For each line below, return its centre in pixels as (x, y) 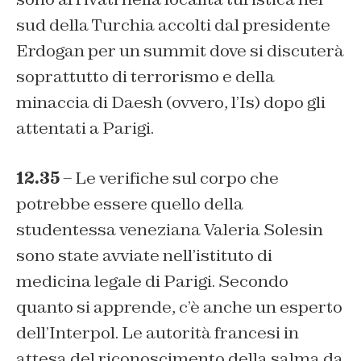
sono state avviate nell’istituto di (144, 256)
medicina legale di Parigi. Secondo (152, 282)
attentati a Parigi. (85, 129)
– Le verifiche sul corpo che (169, 178)
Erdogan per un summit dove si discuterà (180, 51)
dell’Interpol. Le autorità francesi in (158, 333)
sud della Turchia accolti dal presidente (173, 25)
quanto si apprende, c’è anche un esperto (179, 307)
